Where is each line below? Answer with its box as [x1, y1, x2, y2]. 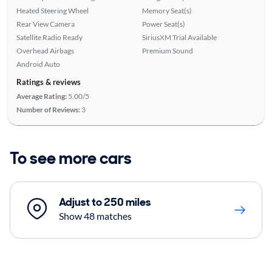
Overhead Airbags [16, 46, 74, 55]
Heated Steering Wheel [16, 5, 89, 15]
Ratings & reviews [16, 76, 81, 87]
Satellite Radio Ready [16, 32, 83, 42]
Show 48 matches [59, 209, 132, 222]
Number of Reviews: [16, 104, 80, 114]
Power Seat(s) [142, 19, 185, 29]
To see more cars [10, 147, 132, 169]
